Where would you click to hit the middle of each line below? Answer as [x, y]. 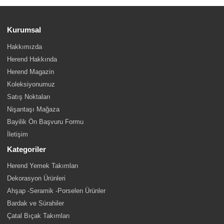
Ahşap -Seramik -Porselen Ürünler [56, 191]
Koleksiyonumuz [31, 84]
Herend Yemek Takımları [43, 166]
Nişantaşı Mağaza [33, 109]
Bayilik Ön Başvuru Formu [45, 121]
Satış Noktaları [29, 96]
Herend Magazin [31, 71]
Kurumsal [24, 30]
